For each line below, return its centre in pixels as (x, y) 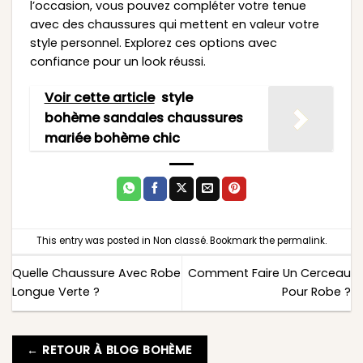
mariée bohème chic (112, 139)
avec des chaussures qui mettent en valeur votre (174, 24)
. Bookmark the (241, 241)
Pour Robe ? (316, 292)
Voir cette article (99, 98)
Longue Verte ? (56, 292)
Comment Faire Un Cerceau (269, 273)
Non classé (179, 241)
